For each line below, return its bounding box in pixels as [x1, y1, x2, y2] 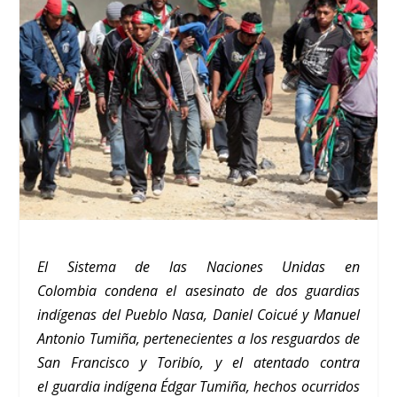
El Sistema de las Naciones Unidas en [37, 257, 360, 277]
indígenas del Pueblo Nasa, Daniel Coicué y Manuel [37, 305, 360, 325]
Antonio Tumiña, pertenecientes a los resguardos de [37, 329, 360, 349]
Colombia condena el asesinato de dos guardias [37, 281, 360, 301]
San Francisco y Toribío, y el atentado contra [37, 353, 360, 373]
